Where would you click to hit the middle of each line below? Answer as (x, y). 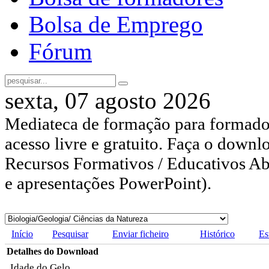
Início (22, 234)
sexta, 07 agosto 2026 (108, 101)
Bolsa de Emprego (116, 25)
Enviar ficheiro (141, 234)
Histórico (217, 234)
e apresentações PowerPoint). (108, 183)
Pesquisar (70, 234)
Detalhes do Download (53, 252)
